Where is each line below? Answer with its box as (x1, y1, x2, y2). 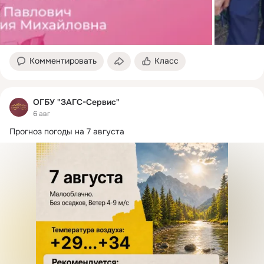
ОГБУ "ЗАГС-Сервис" (33, 96, 120, 107)
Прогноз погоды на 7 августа (9, 126, 124, 137)
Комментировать (29, 55, 97, 66)
